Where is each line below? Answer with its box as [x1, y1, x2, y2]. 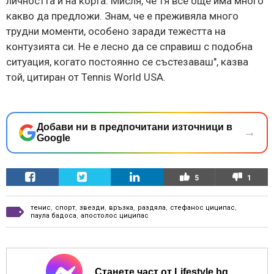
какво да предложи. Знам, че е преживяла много [6, 9, 239, 22]
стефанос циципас [170, 203, 235, 212]
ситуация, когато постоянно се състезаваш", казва [6, 55, 248, 68]
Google [37, 132, 70, 143]
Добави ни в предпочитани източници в [37, 121, 232, 132]
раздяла [138, 203, 166, 212]
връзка [109, 203, 133, 212]
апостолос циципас [81, 211, 149, 220]
